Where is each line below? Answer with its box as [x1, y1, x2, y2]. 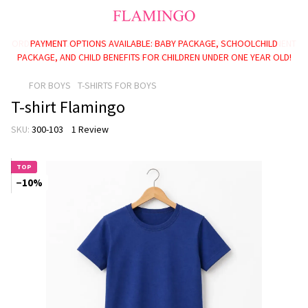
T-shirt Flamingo [11, 96, 125, 118]
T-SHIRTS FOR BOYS [78, 79, 157, 91]
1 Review [71, 123, 109, 135]
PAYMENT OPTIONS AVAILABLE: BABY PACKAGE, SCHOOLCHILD [30, 37, 278, 49]
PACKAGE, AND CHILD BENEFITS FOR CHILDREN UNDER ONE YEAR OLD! [16, 51, 291, 63]
